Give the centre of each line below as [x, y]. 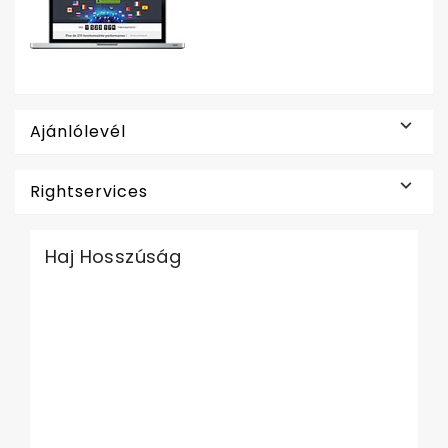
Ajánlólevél [78, 131]
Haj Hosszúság [113, 256]
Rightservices [89, 191]
